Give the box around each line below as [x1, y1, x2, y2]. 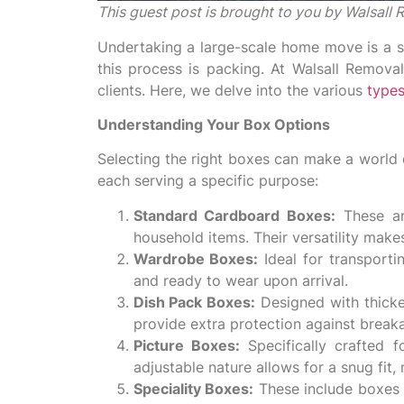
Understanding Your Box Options [96, 115, 330, 134]
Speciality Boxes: [133, 379, 254, 398]
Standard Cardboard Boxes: [133, 206, 336, 225]
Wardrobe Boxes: [133, 249, 259, 268]
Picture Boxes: [133, 335, 240, 354]
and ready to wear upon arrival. [133, 271, 348, 289]
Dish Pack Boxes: [133, 292, 256, 311]
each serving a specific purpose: [96, 171, 318, 190]
